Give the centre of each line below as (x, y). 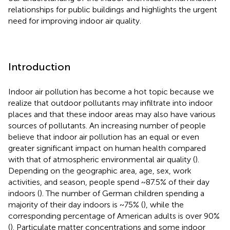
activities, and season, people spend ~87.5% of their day (109, 182)
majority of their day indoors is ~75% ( (76, 204)
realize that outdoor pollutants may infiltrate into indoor (110, 103)
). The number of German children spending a (122, 193)
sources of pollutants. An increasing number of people (107, 125)
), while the (164, 204)
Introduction (39, 66)
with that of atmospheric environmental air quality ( (102, 159)
